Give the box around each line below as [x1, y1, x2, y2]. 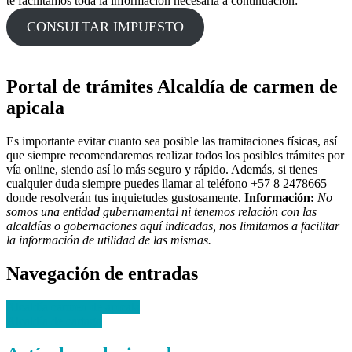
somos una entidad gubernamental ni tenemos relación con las [6, 204, 317, 218]
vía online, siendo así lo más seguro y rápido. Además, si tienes [6, 162, 317, 176]
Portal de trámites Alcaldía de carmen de [6, 75, 338, 97]
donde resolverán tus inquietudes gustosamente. [6, 190, 244, 204]
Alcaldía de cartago [6, 313, 102, 328]
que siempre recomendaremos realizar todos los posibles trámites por [6, 148, 344, 162]
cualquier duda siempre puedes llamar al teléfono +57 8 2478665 [6, 176, 327, 190]
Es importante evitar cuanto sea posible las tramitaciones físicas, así [6, 134, 337, 148]
